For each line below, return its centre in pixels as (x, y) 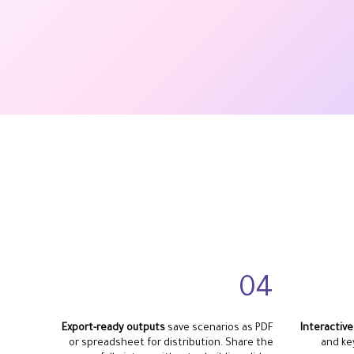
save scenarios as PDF (219, 328)
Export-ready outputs (113, 328)
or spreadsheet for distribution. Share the (171, 343)
